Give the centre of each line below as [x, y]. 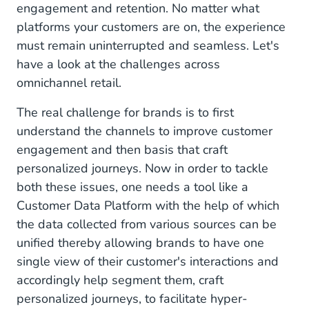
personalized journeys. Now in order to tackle [142, 169]
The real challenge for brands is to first [125, 113]
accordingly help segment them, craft [120, 280]
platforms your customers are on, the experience [151, 27]
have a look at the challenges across [118, 64]
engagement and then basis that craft [122, 150]
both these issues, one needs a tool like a [132, 187]
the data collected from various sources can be [147, 225]
